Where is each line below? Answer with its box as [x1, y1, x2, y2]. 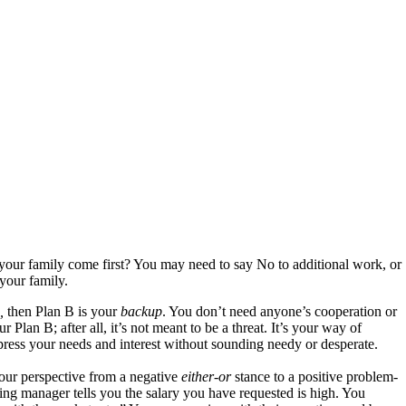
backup [121, 304, 162, 320]
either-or [181, 369, 231, 385]
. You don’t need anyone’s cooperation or [162, 304, 397, 320]
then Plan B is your [7, 304, 121, 320]
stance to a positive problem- [231, 369, 398, 385]
